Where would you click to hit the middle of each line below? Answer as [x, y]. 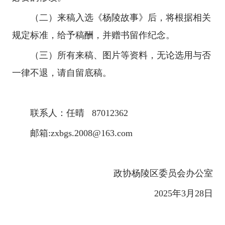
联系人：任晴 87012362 [79, 113]
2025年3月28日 [184, 193]
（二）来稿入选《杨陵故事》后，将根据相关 [121, 17]
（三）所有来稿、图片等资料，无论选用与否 [121, 55]
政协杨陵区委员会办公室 [163, 173]
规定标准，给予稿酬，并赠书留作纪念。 [93, 35]
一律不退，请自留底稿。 [62, 73]
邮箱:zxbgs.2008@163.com [81, 133]
